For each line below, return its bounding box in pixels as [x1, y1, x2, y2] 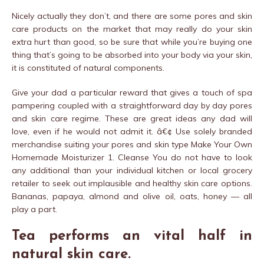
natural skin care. [12, 247, 131, 262]
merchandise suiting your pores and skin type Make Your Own [12, 138, 252, 150]
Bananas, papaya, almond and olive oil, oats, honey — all [12, 190, 252, 202]
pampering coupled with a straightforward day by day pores [12, 100, 252, 111]
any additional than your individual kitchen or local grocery [12, 164, 252, 176]
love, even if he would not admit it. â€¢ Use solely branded [12, 126, 252, 137]
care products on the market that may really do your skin [12, 23, 252, 34]
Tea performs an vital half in [12, 229, 252, 243]
